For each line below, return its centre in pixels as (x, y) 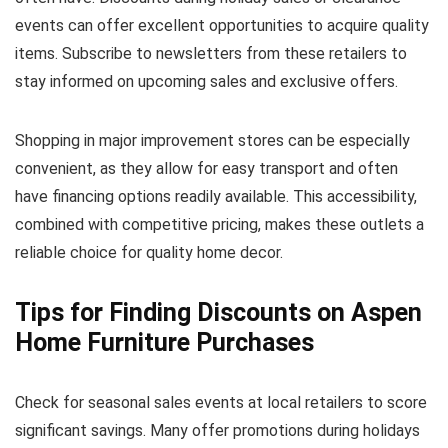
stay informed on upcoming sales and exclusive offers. (206, 81)
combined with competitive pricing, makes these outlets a (219, 224)
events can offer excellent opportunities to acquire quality (222, 25)
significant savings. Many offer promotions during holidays (217, 430)
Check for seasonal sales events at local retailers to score (221, 402)
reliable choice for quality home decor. (149, 252)
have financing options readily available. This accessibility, (216, 196)
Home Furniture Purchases (164, 342)
